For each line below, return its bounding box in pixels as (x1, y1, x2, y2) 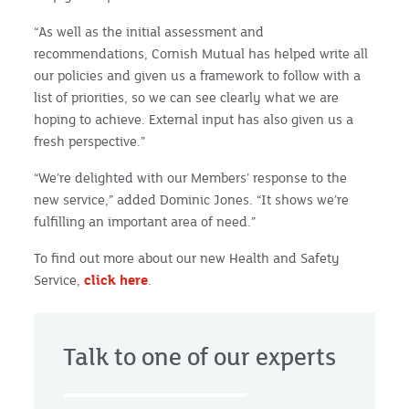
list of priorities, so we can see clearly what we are (34, 88, 340, 106)
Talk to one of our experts (63, 341, 337, 372)
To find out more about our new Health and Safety (34, 248, 341, 267)
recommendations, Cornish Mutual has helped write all (34, 44, 369, 62)
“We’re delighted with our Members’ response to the (34, 168, 348, 186)
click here (84, 270, 149, 288)
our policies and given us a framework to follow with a (34, 66, 362, 84)
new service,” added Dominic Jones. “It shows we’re (34, 190, 350, 208)
